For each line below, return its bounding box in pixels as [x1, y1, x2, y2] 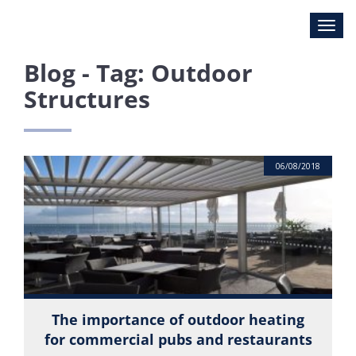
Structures [24, 83, 150, 115]
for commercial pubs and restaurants [44, 330, 312, 349]
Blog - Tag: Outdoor [24, 56, 253, 89]
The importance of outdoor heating [52, 310, 304, 329]
